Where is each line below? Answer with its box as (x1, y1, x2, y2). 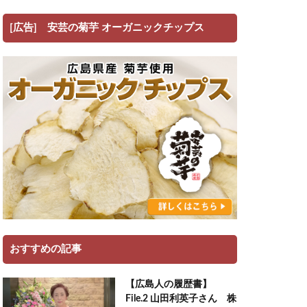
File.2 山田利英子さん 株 (125, 293, 236, 304)
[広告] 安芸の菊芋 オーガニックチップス (10, 22, 204, 33)
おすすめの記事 (10, 243, 82, 254)
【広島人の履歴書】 (125, 279, 212, 289)
